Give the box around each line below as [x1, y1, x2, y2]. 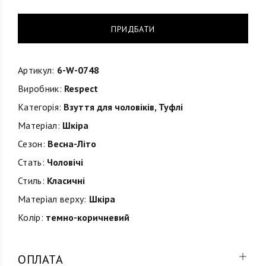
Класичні [44, 175, 85, 186]
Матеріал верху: [18, 193, 87, 205]
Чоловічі [44, 156, 83, 168]
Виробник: [18, 83, 62, 94]
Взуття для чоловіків [64, 101, 155, 113]
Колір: [18, 211, 43, 223]
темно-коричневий [43, 211, 129, 223]
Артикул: [18, 64, 55, 76]
